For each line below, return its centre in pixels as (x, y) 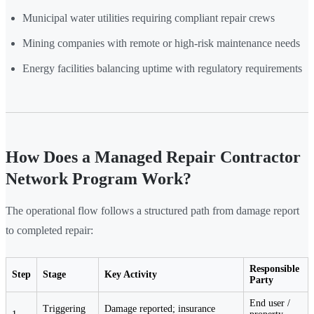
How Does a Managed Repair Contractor (153, 157)
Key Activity (131, 275)
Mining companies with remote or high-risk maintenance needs (161, 43)
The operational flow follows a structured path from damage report (152, 211)
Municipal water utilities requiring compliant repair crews (149, 18)
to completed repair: (49, 231)
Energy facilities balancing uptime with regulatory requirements (162, 69)
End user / (270, 303)
